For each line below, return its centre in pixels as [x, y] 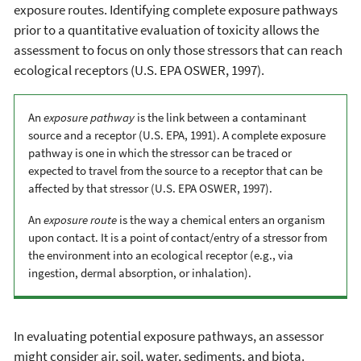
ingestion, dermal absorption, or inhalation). [140, 273]
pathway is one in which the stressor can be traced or [160, 153]
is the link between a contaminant [220, 118]
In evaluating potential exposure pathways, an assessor [169, 336]
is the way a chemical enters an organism [221, 220]
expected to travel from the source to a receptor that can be [175, 171]
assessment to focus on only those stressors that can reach [178, 50]
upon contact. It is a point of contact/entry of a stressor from [178, 238]
